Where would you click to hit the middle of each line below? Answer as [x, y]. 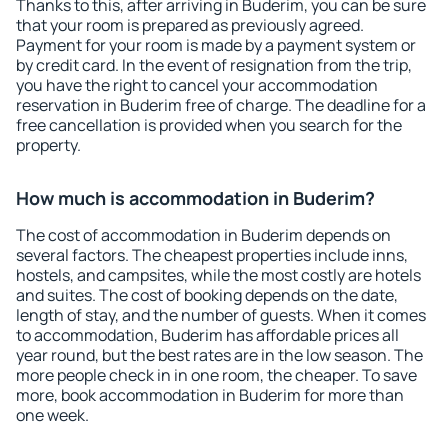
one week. [52, 415]
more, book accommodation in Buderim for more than [210, 395]
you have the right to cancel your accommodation [197, 85]
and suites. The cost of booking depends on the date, [207, 295]
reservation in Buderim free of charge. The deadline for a [221, 105]
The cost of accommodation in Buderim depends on [203, 235]
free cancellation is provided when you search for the [209, 125]
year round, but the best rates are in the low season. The [219, 355]
